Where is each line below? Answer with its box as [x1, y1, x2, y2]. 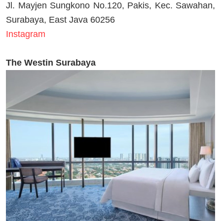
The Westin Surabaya [6, 57, 98, 68]
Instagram [6, 29, 45, 39]
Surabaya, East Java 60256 [6, 14, 115, 25]
